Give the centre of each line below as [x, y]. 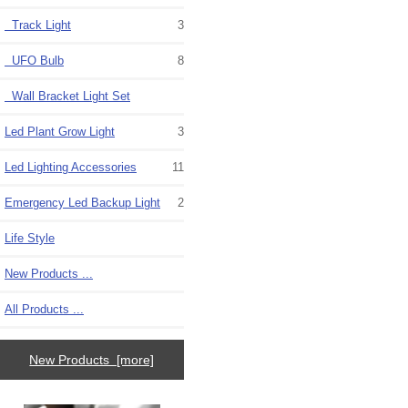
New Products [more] [92, 359]
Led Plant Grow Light [60, 132]
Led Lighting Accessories [71, 168]
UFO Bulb [34, 61]
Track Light [38, 25]
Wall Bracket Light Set [67, 97]
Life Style [30, 239]
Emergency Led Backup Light [82, 203]
